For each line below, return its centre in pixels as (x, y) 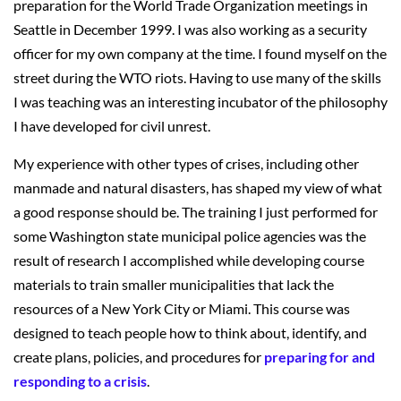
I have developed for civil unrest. (112, 126)
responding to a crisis (80, 381)
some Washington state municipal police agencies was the (190, 236)
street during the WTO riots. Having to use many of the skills (197, 77)
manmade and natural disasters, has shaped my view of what (198, 188)
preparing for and (320, 357)
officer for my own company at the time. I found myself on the (200, 53)
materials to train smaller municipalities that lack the (174, 284)
